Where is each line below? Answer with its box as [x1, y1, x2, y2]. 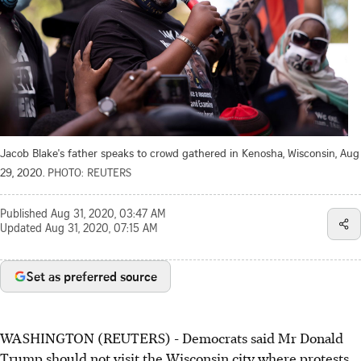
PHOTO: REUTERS [48, 164, 131, 180]
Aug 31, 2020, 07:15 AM [45, 223, 158, 235]
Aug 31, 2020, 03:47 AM [51, 209, 166, 221]
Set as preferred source [27, 267, 157, 285]
